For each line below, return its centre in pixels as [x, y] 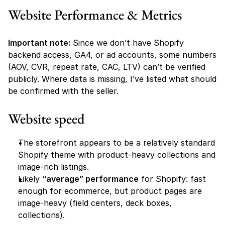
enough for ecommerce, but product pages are [110, 191]
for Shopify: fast [172, 179]
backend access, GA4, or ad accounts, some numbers [112, 55]
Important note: [39, 43]
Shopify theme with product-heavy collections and [117, 155]
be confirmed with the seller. [63, 91]
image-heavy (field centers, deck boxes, [95, 203]
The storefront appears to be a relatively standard [117, 143]
